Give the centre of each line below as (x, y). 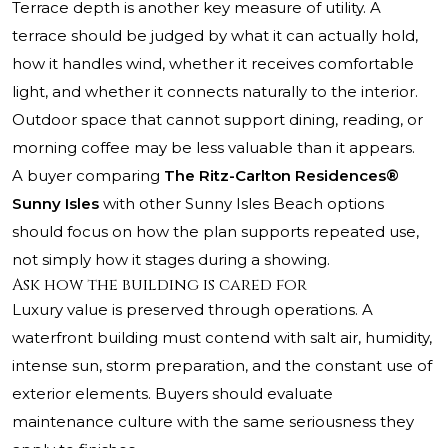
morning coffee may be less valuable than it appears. (213, 148)
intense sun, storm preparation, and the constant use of (222, 366)
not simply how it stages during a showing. (171, 260)
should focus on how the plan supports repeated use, (215, 232)
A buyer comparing (88, 176)
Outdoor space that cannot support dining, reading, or (217, 120)
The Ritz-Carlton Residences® (281, 176)
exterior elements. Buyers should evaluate (172, 394)
